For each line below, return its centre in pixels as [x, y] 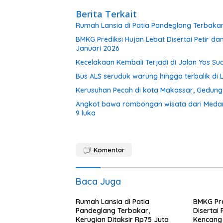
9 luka [86, 113]
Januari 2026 [98, 48]
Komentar [109, 150]
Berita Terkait [106, 14]
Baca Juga [98, 181]
